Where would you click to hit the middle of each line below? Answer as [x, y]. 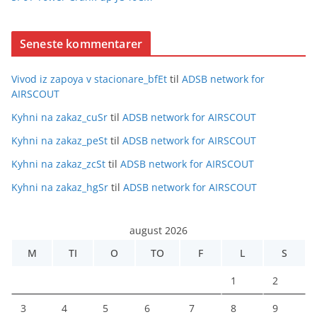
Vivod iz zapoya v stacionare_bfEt [89, 79]
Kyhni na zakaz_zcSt [58, 164]
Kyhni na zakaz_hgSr [60, 188]
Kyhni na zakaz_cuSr [59, 117]
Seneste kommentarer [81, 44]
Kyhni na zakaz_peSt [59, 141]
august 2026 [158, 231]
